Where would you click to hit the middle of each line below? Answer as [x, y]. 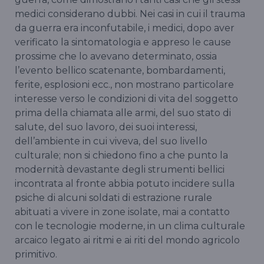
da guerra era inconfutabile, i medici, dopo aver [125, 28]
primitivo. [36, 255]
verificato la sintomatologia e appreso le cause [123, 42]
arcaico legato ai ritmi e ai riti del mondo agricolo [127, 240]
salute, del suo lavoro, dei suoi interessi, [106, 127]
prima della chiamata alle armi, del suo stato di [123, 113]
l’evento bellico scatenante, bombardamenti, [120, 71]
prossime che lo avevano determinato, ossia [116, 57]
